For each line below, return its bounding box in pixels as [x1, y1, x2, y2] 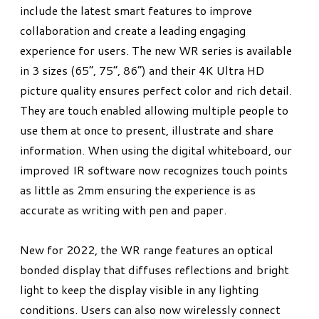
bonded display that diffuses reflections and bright [20, 261, 289, 278]
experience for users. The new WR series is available [20, 42, 292, 59]
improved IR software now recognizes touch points [20, 162, 288, 179]
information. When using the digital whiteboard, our [20, 142, 292, 159]
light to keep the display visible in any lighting [20, 281, 258, 298]
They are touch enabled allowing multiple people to [20, 102, 288, 119]
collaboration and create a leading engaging [20, 22, 246, 39]
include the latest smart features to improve [20, 2, 252, 19]
